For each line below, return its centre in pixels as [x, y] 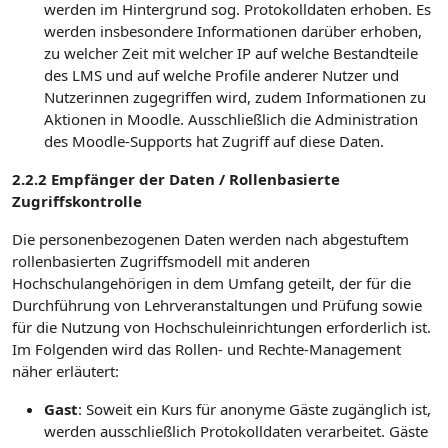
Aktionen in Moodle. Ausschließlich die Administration [231, 119]
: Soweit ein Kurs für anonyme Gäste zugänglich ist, [254, 409]
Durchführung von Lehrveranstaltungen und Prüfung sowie [217, 305]
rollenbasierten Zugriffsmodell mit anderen [161, 261]
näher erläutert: [65, 371]
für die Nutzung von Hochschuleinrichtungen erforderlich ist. [221, 327]
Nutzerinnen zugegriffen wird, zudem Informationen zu [235, 97]
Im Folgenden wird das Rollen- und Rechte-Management [206, 349]
